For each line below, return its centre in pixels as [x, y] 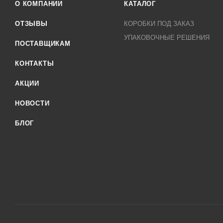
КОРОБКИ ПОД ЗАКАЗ [159, 24]
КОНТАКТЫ [35, 63]
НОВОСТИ [32, 103]
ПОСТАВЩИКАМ [43, 44]
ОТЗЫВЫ [31, 24]
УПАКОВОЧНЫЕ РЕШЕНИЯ [167, 38]
